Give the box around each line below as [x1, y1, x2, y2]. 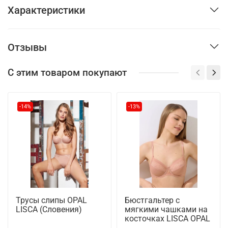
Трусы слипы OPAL [16, 195, 87, 206]
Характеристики [8, 4, 85, 16]
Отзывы [8, 41, 47, 53]
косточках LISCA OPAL [125, 214, 210, 224]
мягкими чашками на [125, 205, 208, 215]
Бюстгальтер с [125, 195, 180, 206]
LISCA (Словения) [16, 205, 82, 215]
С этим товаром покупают [8, 67, 127, 79]
